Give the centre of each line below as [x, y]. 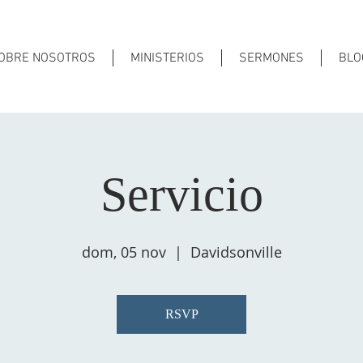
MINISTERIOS [167, 58]
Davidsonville [236, 252]
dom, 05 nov [124, 252]
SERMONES [271, 58]
